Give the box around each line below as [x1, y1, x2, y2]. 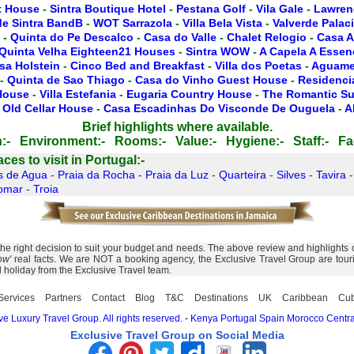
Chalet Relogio [227, 31, 307, 43]
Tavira [316, 168, 346, 181]
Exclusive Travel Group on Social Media [70, 329, 284, 341]
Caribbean [282, 292, 328, 303]
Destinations [194, 292, 248, 303]
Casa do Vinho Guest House [135, 73, 288, 86]
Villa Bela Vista [183, 17, 262, 29]
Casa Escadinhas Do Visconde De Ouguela [104, 102, 335, 115]
